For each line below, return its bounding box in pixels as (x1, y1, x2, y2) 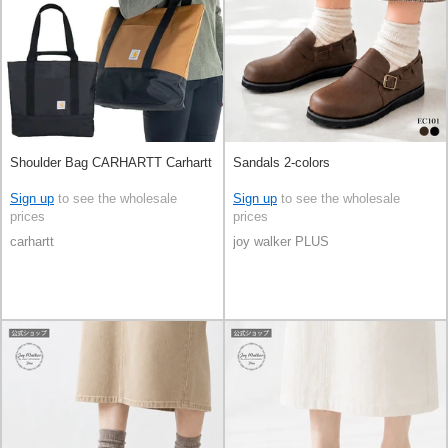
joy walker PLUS (233, 234, 329, 250)
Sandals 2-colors (233, 154, 330, 170)
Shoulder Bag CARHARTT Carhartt (10, 154, 212, 170)
